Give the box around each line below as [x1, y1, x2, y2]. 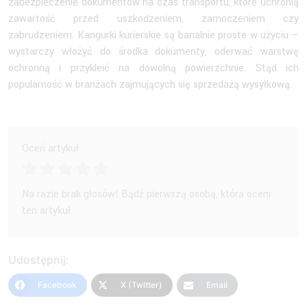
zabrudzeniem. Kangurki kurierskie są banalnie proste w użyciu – [8, 27, 299, 42]
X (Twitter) [121, 279, 162, 290]
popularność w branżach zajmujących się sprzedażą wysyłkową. [8, 77, 292, 92]
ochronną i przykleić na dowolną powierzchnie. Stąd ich [8, 60, 299, 75]
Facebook [38, 279, 77, 290]
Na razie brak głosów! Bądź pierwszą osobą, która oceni [22, 186, 271, 201]
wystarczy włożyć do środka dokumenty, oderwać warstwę [8, 44, 299, 59]
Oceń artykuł [22, 140, 79, 156]
